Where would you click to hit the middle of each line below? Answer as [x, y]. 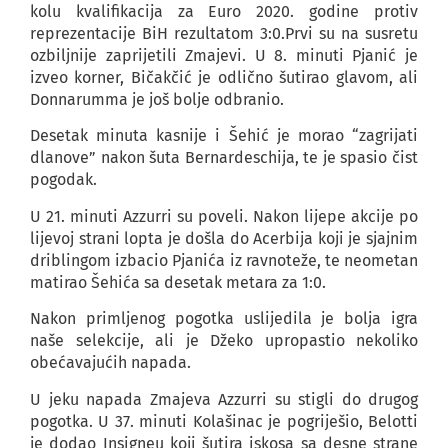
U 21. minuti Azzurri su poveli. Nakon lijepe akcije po [224, 216]
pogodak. [63, 180]
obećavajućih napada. [110, 363]
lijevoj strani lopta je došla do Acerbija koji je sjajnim [224, 238]
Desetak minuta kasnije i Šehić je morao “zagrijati [224, 136]
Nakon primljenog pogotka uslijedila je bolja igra [224, 319]
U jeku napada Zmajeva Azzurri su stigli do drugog [224, 399]
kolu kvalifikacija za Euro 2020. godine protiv [224, 11]
